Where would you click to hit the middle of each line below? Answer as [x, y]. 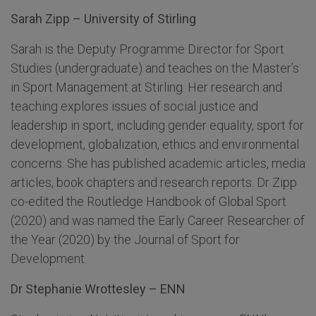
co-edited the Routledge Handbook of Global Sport [148, 202]
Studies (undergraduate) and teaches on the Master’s [155, 68]
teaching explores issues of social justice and [134, 107]
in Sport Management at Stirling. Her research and [146, 87]
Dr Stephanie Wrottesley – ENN [98, 289]
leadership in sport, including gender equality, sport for [157, 126]
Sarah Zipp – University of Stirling [103, 19]
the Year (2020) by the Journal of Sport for [125, 240]
